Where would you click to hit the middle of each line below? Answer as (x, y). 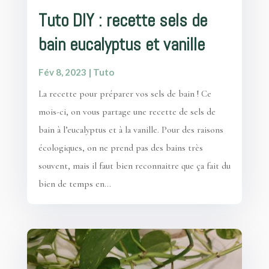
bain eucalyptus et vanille (121, 44)
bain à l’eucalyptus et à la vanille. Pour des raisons (131, 129)
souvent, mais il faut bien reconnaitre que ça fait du (134, 165)
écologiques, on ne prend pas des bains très (120, 147)
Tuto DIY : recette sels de (122, 20)
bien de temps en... (74, 183)
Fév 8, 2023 (62, 72)
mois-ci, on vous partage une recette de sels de (127, 111)
